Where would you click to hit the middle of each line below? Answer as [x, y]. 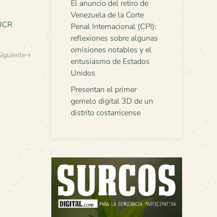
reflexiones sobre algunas [114, 38]
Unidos [83, 73]
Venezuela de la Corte [107, 15]
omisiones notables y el [111, 50]
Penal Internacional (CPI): [114, 27]
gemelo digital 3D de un [112, 101]
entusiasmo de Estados [110, 62]
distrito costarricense [106, 113]
